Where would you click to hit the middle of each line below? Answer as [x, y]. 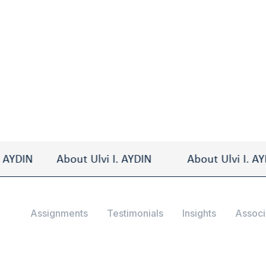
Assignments [59, 213]
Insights [199, 213]
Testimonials [135, 213]
